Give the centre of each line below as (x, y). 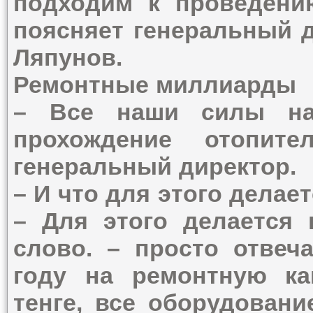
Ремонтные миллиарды (155, 85)
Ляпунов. (68, 57)
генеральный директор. (155, 166)
